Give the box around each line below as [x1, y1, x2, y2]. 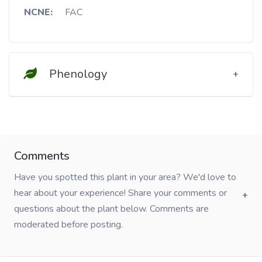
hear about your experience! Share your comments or [14, 186, 227, 199]
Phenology [46, 65, 107, 82]
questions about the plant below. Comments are [14, 202, 209, 215]
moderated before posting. [14, 218, 123, 231]
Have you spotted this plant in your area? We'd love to [14, 170, 236, 184]
